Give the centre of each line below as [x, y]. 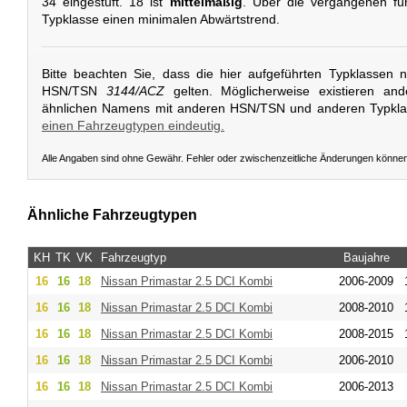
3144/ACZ [135, 90]
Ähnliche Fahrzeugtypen [112, 215]
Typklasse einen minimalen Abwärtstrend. [161, 20]
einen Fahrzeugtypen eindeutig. [133, 125]
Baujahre [366, 257]
